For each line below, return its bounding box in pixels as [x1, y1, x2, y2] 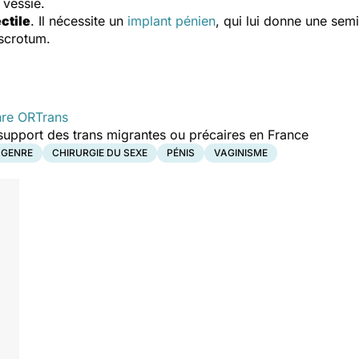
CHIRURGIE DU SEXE [52, 146, 147, 159]
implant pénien [127, 12, 216, 29]
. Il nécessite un [30, 12, 127, 29]
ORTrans [18, 108, 68, 125]
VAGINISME [214, 146, 268, 159]
